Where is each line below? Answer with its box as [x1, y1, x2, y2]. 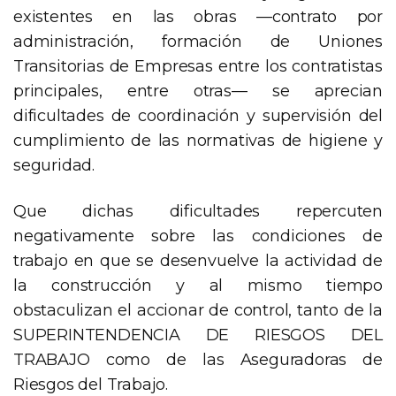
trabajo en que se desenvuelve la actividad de [13, 251, 383, 271]
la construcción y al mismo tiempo [13, 276, 383, 296]
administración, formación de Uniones [13, 32, 383, 52]
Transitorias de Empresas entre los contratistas [13, 57, 383, 77]
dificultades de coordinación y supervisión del [13, 106, 383, 126]
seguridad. [13, 156, 95, 176]
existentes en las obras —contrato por [13, 7, 383, 27]
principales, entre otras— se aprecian [13, 81, 383, 102]
